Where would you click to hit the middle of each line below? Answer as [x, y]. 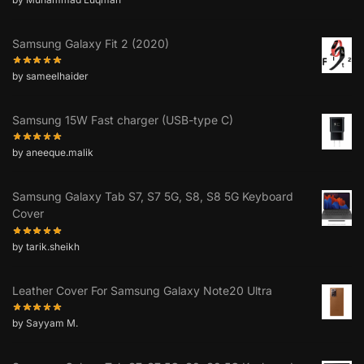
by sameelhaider [50, 76]
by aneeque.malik [53, 153]
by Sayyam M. [45, 323]
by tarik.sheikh [46, 246]
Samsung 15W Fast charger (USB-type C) [123, 120]
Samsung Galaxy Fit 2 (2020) [91, 43]
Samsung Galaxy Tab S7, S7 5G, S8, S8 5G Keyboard [153, 197]
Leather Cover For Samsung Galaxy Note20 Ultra [142, 290]
